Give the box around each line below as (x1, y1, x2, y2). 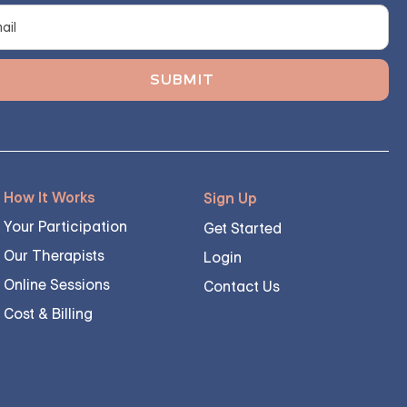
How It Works (4, 188, 95, 207)
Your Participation (4, 217, 127, 236)
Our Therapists (4, 246, 104, 265)
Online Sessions (4, 275, 110, 294)
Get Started (203, 219, 282, 238)
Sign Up (203, 189, 257, 208)
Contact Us (203, 277, 280, 296)
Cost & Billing (4, 304, 93, 323)
